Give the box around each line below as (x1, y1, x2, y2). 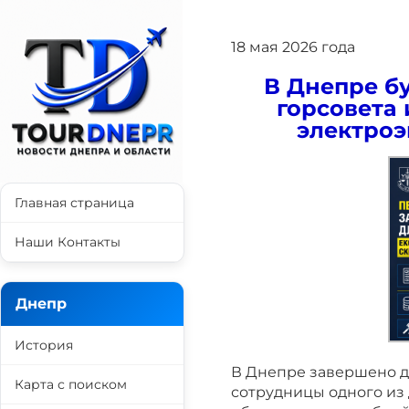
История (15, 337, 73, 353)
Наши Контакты (15, 234, 121, 250)
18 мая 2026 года (231, 38, 355, 56)
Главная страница (15, 194, 134, 211)
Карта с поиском (15, 376, 127, 393)
